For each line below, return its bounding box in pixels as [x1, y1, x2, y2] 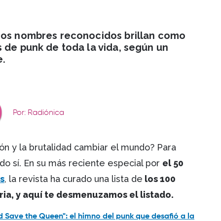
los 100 [143, 174, 176, 184]
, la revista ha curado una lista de [4, 174, 143, 184]
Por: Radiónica [12, 109, 64, 117]
